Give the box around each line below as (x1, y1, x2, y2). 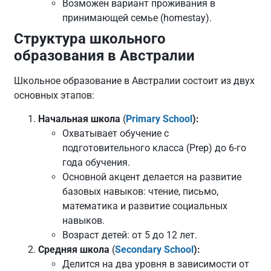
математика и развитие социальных (62, 200, 228, 212)
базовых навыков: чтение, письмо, (62, 185, 219, 197)
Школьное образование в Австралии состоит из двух (14, 75, 255, 87)
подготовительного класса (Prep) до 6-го (62, 142, 247, 154)
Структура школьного (14, 30, 166, 48)
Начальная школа (38, 113, 121, 125)
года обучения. (62, 156, 131, 168)
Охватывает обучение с (62, 127, 169, 139)
